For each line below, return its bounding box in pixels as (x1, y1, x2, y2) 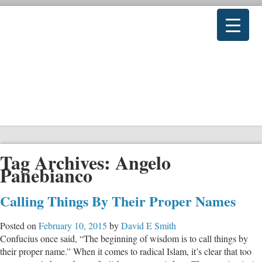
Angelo (115, 149, 171, 177)
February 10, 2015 (39, 219, 107, 232)
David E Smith (121, 219, 176, 232)
